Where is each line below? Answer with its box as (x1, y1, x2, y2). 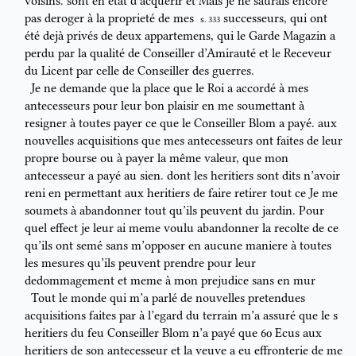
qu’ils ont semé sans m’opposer (25, 238, 188, 253)
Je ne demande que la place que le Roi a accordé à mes (30, 81, 308, 96)
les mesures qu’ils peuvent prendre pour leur (25, 256, 256, 271)
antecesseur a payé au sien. (25, 168, 167, 184)
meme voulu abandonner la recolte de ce (129, 221, 339, 236)
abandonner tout (79, 203, 166, 219)
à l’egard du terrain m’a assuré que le (136, 308, 333, 323)
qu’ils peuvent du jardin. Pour (166, 203, 324, 219)
